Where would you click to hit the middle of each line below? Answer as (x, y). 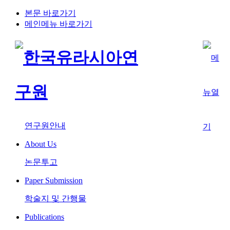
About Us (41, 144)
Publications (44, 217)
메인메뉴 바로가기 (59, 24)
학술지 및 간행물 (55, 198)
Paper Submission (54, 180)
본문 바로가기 (50, 13)
